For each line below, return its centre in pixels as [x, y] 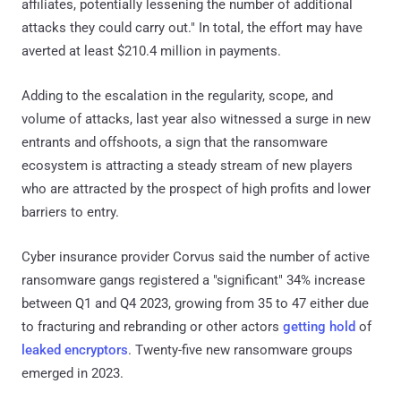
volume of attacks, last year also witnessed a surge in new [196, 119]
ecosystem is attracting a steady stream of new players [187, 165]
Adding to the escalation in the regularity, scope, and [177, 95]
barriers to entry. [70, 212]
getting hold [319, 326]
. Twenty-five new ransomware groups [240, 350]
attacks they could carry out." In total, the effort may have [192, 27]
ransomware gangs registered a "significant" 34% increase [193, 280]
